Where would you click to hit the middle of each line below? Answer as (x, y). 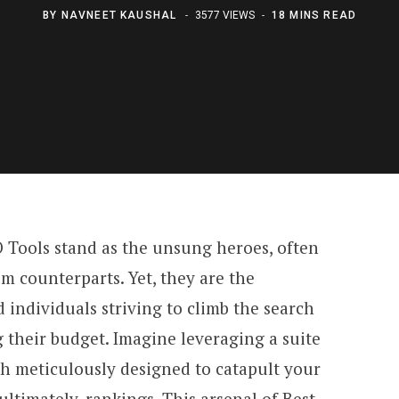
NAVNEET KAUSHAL (119, 15)
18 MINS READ (314, 15)
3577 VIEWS (226, 15)
